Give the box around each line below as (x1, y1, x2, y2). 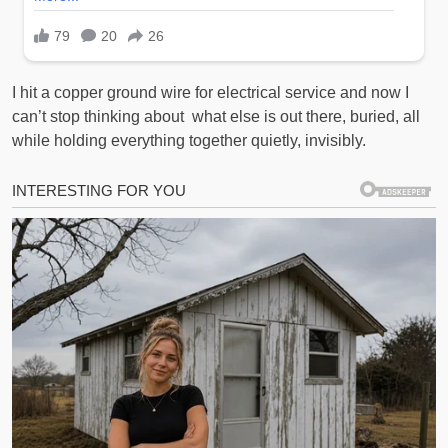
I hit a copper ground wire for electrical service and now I (12, 84, 409, 102)
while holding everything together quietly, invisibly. (12, 132, 366, 150)
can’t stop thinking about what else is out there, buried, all (12, 108, 420, 126)
